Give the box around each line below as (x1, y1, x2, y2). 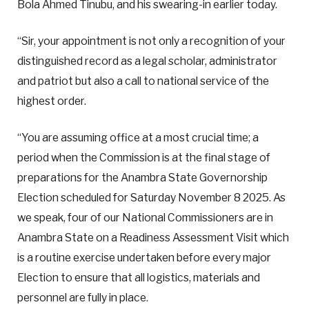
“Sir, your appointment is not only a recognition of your (17, 34, 286, 48)
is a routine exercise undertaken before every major (17, 251, 271, 265)
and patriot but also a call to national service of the (17, 74, 269, 88)
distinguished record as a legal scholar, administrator (17, 54, 277, 68)
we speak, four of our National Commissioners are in (17, 211, 273, 225)
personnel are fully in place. (17, 291, 150, 305)
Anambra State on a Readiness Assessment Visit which (17, 231, 289, 245)
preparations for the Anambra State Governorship (17, 171, 268, 185)
